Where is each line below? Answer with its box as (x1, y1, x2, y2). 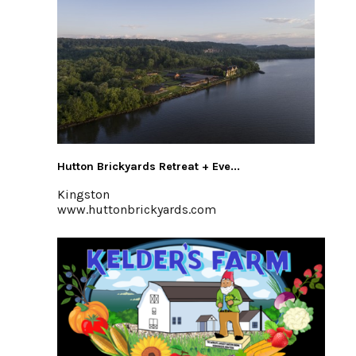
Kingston (57, 187, 110, 202)
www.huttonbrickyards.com (57, 202, 216, 217)
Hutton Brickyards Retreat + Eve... (57, 160, 240, 173)
